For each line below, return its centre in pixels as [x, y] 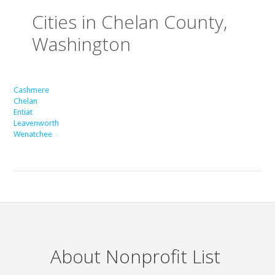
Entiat [23, 112]
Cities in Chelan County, [130, 22]
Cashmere [32, 90]
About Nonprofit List [136, 257]
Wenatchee [33, 134]
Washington [82, 44]
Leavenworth [37, 123]
